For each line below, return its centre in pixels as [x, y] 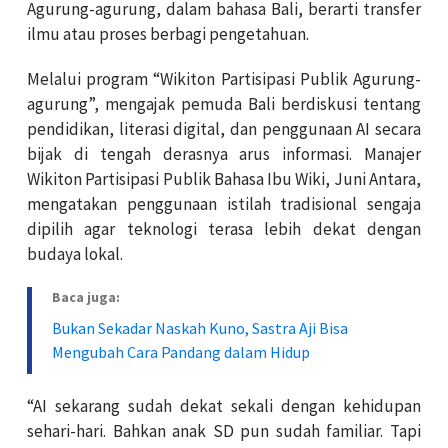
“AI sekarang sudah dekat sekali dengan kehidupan [224, 405]
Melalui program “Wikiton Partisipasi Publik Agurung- [224, 78]
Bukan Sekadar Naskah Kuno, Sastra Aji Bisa [200, 327]
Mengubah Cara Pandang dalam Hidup [181, 351]
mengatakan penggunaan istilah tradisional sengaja [224, 203]
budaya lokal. [75, 253]
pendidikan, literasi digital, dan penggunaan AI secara [224, 128]
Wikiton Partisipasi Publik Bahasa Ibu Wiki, [180, 178]
